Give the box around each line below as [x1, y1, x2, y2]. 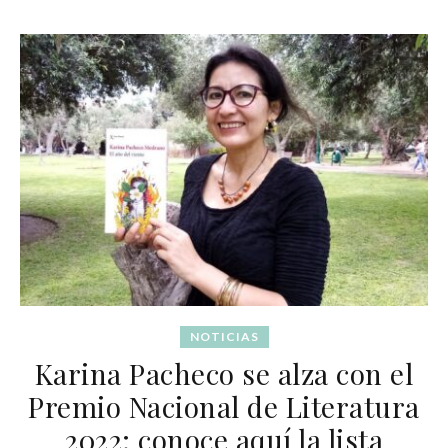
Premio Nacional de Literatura [28, 387, 420, 425]
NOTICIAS [189, 328, 259, 344]
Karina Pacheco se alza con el [34, 354, 414, 392]
